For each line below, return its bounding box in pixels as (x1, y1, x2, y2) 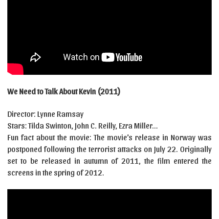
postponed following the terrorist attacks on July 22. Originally (7, 144, 212, 153)
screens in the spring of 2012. (7, 167, 104, 177)
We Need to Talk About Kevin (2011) (7, 86, 121, 96)
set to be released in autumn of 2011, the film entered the (7, 155, 212, 165)
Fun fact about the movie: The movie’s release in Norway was (7, 132, 212, 142)
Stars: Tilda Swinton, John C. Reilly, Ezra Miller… (7, 120, 157, 130)
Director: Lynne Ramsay (7, 109, 84, 118)
